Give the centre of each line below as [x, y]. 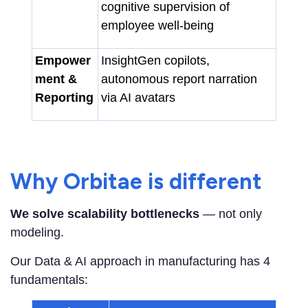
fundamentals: [49, 279]
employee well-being [157, 25]
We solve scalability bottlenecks [105, 213]
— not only [231, 213]
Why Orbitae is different [136, 181]
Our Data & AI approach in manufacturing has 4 [140, 261]
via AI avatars [138, 97]
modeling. [37, 232]
